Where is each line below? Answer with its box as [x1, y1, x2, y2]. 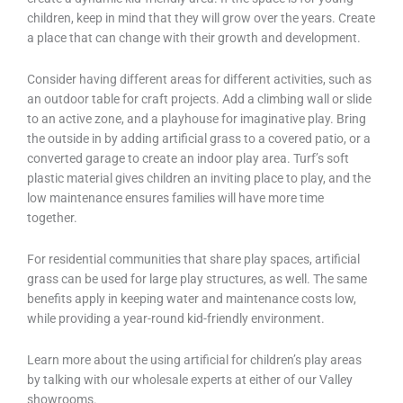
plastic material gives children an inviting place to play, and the [27, 171, 371, 186]
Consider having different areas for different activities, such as [27, 72, 372, 87]
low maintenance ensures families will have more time [27, 191, 324, 206]
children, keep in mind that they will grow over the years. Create [27, 11, 375, 26]
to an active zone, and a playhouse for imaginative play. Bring [27, 112, 366, 127]
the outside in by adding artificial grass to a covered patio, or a [27, 131, 371, 147]
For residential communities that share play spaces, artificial [27, 252, 360, 267]
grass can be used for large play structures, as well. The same [27, 272, 367, 287]
